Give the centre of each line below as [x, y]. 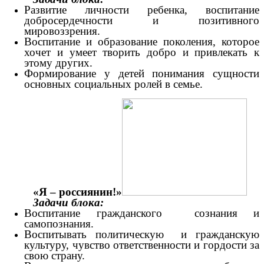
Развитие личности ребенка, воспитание [142, 9]
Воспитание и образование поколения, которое [142, 41]
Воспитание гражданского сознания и [142, 213]
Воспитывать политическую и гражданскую [142, 234]
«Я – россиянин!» [77, 192]
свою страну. [55, 255]
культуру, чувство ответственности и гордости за [142, 245]
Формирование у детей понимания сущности [142, 73]
